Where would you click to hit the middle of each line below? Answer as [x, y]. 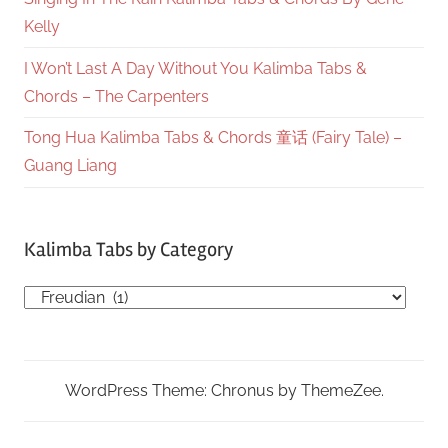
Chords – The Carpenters [116, 96]
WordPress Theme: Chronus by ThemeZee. [224, 390]
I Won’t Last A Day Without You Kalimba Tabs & [195, 68]
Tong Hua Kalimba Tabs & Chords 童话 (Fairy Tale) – [213, 138]
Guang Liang [70, 166]
